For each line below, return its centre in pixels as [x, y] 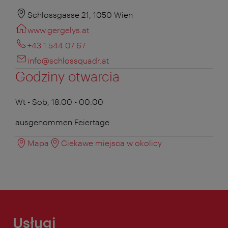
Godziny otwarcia [67, 76]
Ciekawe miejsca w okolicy [111, 142]
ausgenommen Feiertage [62, 122]
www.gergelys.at [58, 30]
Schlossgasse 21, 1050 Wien [80, 14]
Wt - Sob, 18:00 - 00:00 [59, 101]
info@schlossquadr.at [68, 60]
